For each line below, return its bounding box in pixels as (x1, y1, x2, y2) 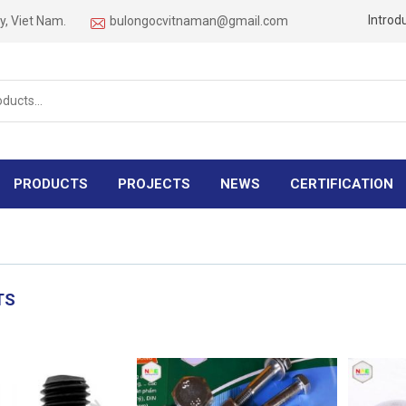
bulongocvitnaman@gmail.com (110, 14, 288, 28)
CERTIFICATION (289, 175, 393, 192)
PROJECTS (117, 175, 190, 192)
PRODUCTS (13, 175, 88, 192)
